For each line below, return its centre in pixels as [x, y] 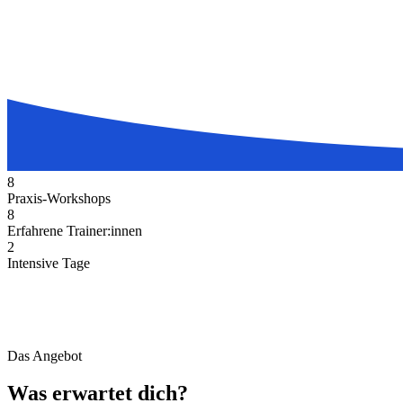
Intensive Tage [49, 264]
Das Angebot [45, 355]
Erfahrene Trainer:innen [75, 231]
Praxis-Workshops [59, 199]
